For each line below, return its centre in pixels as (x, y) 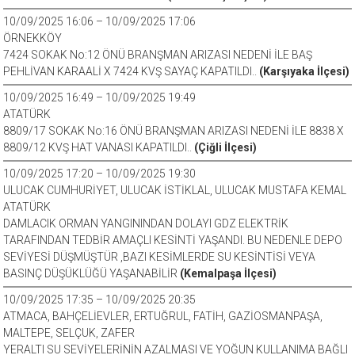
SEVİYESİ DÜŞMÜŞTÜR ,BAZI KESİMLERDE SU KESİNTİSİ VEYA (160, 257)
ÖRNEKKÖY (33, 38)
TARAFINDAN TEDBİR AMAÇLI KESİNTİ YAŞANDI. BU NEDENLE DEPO (173, 240)
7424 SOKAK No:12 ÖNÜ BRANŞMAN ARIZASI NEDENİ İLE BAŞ (158, 55)
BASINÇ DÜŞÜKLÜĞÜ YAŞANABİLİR (92, 273)
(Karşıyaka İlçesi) (305, 71)
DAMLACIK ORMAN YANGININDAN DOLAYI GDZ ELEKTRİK (146, 223)
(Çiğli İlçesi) (226, 147)
